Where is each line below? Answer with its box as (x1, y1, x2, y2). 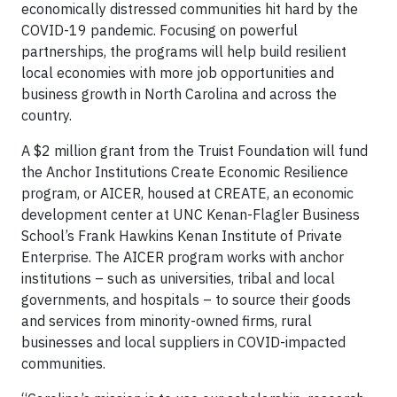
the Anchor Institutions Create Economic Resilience (21, 162, 348, 181)
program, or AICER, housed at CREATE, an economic (21, 183, 354, 202)
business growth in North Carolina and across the (21, 84, 337, 103)
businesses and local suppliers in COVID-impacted (21, 332, 346, 351)
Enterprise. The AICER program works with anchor (21, 247, 344, 266)
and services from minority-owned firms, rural (21, 311, 312, 330)
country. (21, 105, 72, 124)
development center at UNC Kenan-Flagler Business (21, 205, 360, 223)
